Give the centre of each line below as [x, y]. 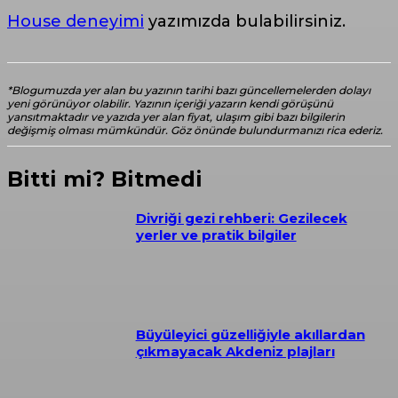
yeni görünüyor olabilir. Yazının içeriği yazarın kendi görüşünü [170, 104]
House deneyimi [76, 22]
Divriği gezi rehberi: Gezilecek [241, 219]
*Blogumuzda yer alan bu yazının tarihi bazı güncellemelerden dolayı [189, 91]
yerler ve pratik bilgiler [216, 235]
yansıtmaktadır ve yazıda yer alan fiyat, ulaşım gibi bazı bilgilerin [176, 117]
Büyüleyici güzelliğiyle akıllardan [250, 334]
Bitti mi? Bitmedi [105, 179]
